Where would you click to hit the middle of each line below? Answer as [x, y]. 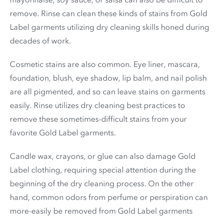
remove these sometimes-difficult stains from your [98, 119]
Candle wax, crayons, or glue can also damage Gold [103, 156]
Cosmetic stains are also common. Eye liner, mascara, [105, 64]
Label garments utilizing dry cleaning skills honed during [109, 27]
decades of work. [40, 40]
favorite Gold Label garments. [63, 132]
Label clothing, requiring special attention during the [103, 169]
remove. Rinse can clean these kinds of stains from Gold [109, 13]
